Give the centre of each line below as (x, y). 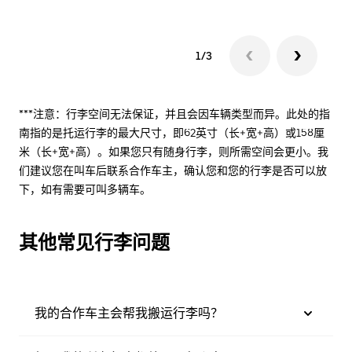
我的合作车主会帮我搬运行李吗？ (129, 313)
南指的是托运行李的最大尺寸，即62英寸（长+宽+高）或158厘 (172, 132)
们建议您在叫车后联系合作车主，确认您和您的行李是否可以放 (173, 170)
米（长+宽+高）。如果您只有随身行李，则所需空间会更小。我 (174, 151)
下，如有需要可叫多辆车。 (85, 189)
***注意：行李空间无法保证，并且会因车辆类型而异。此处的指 (174, 114)
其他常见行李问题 (94, 242)
